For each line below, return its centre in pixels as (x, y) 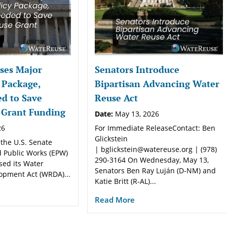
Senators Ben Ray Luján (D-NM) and (156, 170)
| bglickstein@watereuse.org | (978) (156, 149)
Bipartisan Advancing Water (157, 83)
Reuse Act (117, 98)
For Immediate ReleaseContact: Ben (155, 128)
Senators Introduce (137, 69)
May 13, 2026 (136, 113)
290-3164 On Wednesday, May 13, (152, 160)
